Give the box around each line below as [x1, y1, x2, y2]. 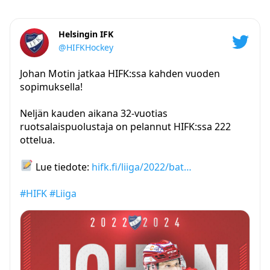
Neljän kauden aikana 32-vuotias [20, 107, 168, 121]
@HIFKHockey [58, 42, 113, 54]
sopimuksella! [20, 80, 83, 94]
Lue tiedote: [33, 160, 92, 174]
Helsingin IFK [58, 28, 113, 40]
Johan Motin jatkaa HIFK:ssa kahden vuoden [20, 67, 220, 81]
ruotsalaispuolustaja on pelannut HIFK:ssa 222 [20, 120, 231, 134]
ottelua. [20, 133, 55, 147]
